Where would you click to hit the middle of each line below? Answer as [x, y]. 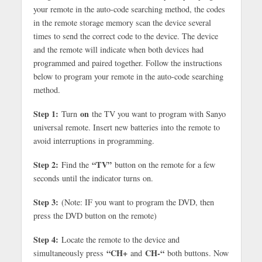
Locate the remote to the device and [119, 239]
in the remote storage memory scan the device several [122, 23]
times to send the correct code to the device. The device [125, 36]
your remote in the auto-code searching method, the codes [129, 9]
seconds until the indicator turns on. [94, 178]
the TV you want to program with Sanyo [157, 114]
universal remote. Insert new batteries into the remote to [126, 127]
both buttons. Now [196, 253]
